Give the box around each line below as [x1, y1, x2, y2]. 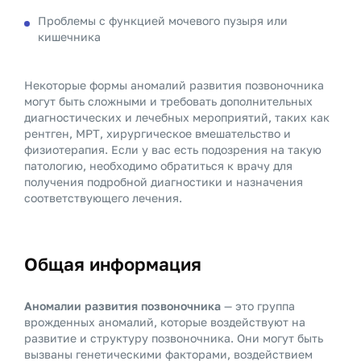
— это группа [221, 299, 295, 313]
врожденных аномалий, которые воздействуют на [24, 315, 305, 329]
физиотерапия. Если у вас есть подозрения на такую [24, 143, 322, 156]
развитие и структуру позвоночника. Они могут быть [24, 331, 323, 345]
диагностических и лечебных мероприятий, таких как [24, 110, 330, 124]
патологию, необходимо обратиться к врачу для [24, 159, 293, 172]
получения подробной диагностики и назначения [24, 175, 303, 189]
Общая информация [24, 253, 201, 275]
